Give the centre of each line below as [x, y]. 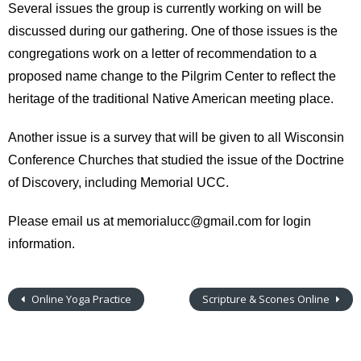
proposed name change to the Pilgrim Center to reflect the [172, 76]
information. [41, 244]
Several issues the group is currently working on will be [165, 8]
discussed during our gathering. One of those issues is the [173, 31]
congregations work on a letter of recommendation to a [162, 54]
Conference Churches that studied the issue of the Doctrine [176, 160]
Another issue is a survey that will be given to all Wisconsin [176, 137]
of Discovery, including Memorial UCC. [122, 183]
